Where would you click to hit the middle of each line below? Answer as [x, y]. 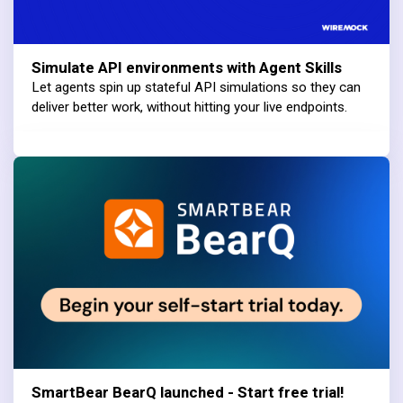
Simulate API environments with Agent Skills [187, 68]
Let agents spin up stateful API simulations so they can [196, 88]
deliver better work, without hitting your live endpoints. [189, 107]
